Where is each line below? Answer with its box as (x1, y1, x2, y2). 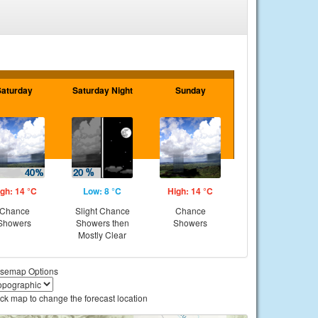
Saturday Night (72, 84, 133, 97)
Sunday (175, 84, 206, 97)
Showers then (75, 216, 129, 229)
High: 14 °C (168, 185, 213, 197)
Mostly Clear (78, 229, 126, 241)
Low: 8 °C (83, 185, 121, 197)
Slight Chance (75, 204, 130, 216)
